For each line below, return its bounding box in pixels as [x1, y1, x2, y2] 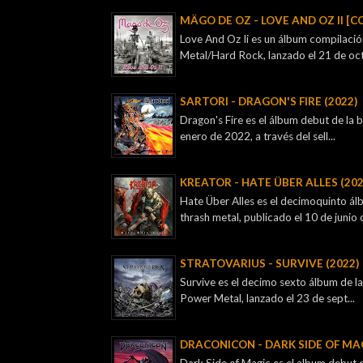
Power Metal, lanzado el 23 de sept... [180, 292, 355, 305]
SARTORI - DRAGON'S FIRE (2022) [180, 95, 357, 109]
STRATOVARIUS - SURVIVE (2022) [180, 257, 359, 271]
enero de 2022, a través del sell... [180, 130, 335, 143]
